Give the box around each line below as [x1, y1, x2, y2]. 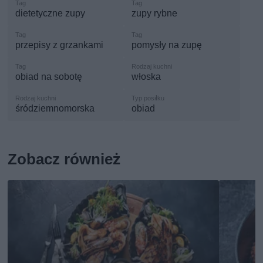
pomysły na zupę [131, 39, 202, 50]
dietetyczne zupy [15, 7, 86, 19]
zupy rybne [131, 7, 178, 19]
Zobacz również [8, 150, 121, 168]
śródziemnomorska [15, 102, 95, 114]
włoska [131, 70, 161, 82]
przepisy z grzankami [15, 39, 104, 50]
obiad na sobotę [15, 70, 82, 82]
